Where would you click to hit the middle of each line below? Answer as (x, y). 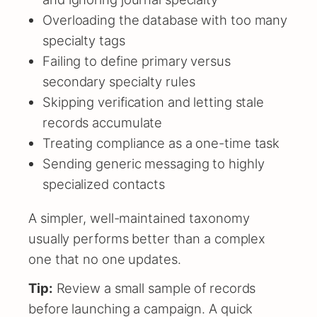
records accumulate (103, 123)
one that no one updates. (105, 259)
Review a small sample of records (154, 288)
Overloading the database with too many (165, 20)
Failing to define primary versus (137, 61)
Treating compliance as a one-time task (161, 143)
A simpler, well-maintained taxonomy (139, 218)
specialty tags (84, 41)
